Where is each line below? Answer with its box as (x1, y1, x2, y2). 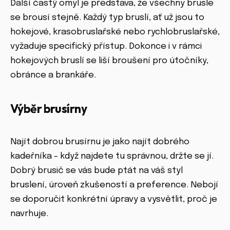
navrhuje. (10, 209, 48, 219)
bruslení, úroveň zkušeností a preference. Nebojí (10, 181, 218, 190)
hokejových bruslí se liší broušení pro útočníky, (10, 56, 208, 66)
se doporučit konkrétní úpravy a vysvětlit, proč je (10, 195, 217, 204)
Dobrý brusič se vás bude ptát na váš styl (10, 166, 183, 176)
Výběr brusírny (10, 101, 87, 117)
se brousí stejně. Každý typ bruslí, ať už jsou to (10, 13, 204, 23)
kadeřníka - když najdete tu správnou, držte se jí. (10, 152, 214, 161)
